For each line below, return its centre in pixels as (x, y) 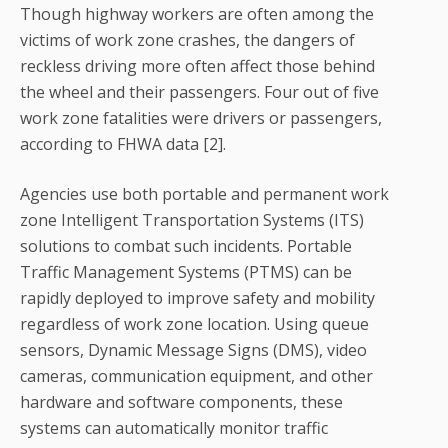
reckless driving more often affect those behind (197, 66)
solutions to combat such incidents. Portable (186, 246)
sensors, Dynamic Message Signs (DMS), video (193, 350)
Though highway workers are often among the (197, 14)
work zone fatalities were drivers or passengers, (201, 118)
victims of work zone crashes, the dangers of (187, 40)
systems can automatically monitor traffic (174, 428)
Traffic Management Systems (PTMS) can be (186, 272)
